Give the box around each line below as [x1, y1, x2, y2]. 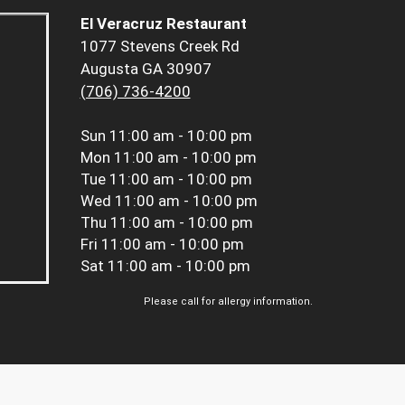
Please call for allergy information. [144, 296, 313, 308]
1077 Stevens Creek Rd [80, 37, 240, 56]
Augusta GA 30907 [80, 60, 212, 79]
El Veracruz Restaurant [80, 14, 247, 33]
